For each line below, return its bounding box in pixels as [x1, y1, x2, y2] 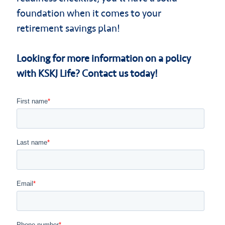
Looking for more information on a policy [16, 50, 191, 66]
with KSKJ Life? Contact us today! [16, 65, 158, 81]
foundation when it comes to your [16, 5, 161, 21]
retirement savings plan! [16, 20, 120, 36]
